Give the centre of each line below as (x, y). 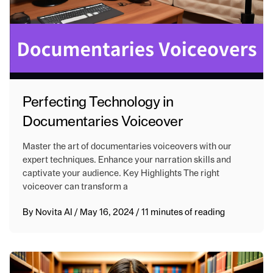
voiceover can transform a (76, 186)
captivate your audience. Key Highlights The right (121, 173)
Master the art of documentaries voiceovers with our (127, 146)
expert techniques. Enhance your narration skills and (127, 160)
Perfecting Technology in (98, 102)
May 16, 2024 (108, 212)
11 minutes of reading (183, 212)
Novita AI (54, 212)
